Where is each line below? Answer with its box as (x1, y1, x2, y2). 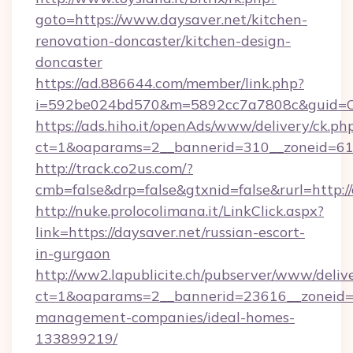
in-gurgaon (35, 244, 110, 262)
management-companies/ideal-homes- (35, 308, 295, 326)
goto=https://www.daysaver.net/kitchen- (35, 10, 307, 28)
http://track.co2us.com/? (35, 159, 193, 177)
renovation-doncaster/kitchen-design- (35, 32, 291, 50)
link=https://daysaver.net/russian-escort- (35, 223, 305, 241)
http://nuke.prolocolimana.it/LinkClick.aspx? (35, 202, 324, 220)
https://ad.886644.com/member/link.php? (35, 74, 304, 92)
